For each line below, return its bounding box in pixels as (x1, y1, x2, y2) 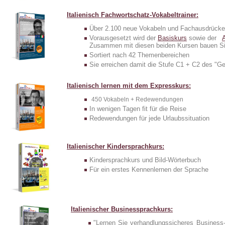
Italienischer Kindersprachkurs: (67, 142, 164, 150)
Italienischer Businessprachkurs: (71, 205, 173, 213)
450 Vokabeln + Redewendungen (91, 95, 183, 103)
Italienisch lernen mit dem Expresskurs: (67, 81, 191, 89)
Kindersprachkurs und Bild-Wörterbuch (89, 156, 201, 164)
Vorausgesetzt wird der (89, 34, 158, 42)
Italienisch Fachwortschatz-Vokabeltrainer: (67, 11, 198, 19)
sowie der (187, 34, 222, 42)
